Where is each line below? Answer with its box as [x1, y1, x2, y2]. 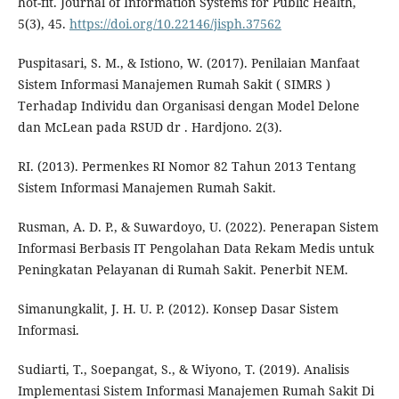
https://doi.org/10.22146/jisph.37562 [69, 15, 281, 33]
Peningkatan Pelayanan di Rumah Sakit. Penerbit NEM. [17, 261, 348, 279]
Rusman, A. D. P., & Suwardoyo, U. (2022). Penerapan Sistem [17, 218, 379, 236]
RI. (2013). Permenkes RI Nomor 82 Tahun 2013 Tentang [17, 158, 356, 175]
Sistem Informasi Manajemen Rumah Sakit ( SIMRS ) [17, 76, 330, 94]
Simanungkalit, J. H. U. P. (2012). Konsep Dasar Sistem [17, 300, 338, 318]
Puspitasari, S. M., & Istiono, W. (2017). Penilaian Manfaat [17, 54, 360, 72]
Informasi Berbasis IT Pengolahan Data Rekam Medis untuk [17, 240, 374, 257]
